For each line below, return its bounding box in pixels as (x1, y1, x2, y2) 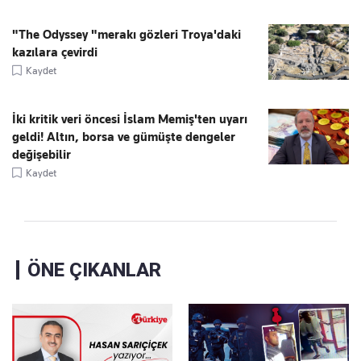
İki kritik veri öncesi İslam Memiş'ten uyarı (12, 112, 247, 127)
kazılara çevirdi (12, 45, 98, 60)
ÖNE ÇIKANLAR (27, 259, 161, 281)
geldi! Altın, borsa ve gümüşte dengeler (12, 130, 235, 144)
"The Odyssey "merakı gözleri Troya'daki (12, 27, 241, 42)
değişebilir (12, 147, 71, 162)
